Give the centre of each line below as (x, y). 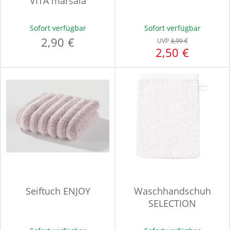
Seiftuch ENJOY (58, 191)
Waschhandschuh (172, 191)
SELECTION (172, 203)
